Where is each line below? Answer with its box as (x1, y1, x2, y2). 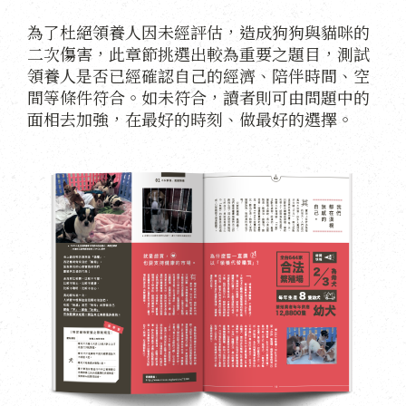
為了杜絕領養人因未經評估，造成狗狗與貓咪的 (27, 19, 370, 43)
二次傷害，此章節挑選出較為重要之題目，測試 (27, 41, 370, 65)
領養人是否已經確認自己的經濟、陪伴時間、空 (27, 63, 370, 87)
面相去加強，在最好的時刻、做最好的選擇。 (27, 106, 353, 130)
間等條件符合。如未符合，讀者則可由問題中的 (27, 84, 370, 109)
